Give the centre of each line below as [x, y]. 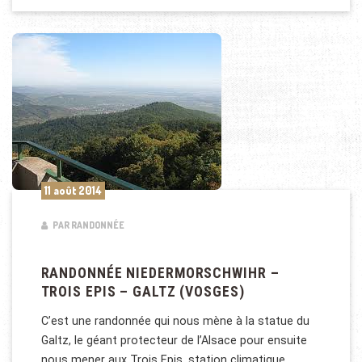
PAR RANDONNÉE [87, 225]
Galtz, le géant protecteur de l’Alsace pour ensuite [174, 340]
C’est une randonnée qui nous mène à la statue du [175, 320]
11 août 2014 [73, 190]
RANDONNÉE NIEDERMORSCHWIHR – [160, 274]
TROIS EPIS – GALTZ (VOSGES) [143, 292]
